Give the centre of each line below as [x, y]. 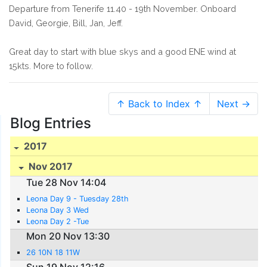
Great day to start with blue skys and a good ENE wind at [122, 51]
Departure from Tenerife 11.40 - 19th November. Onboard [122, 8]
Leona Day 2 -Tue [58, 222]
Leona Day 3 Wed [58, 210]
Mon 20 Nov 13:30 [68, 236]
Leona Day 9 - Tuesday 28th [78, 199]
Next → [234, 103]
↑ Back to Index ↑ [159, 103]
